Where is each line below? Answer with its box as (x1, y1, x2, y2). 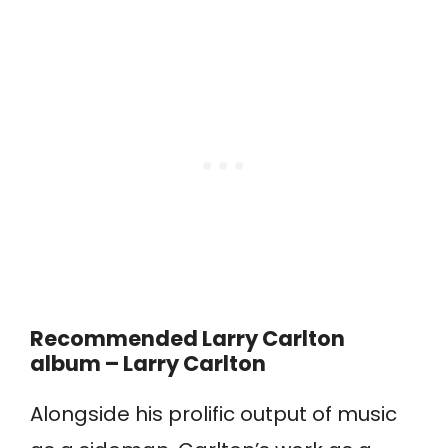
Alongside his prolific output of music (30, 400, 397, 429)
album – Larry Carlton (30, 349, 266, 379)
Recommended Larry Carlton (30, 324, 345, 354)
